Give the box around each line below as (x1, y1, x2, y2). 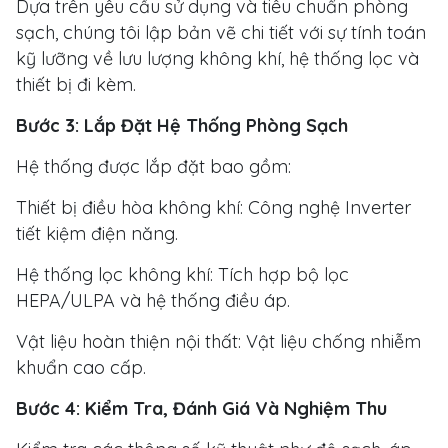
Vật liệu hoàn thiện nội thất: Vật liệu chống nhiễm (16, 329, 421, 353)
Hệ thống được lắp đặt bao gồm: (16, 154, 291, 178)
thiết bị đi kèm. (16, 72, 136, 96)
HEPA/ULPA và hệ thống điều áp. (16, 288, 290, 312)
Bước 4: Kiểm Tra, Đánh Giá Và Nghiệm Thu (16, 396, 387, 420)
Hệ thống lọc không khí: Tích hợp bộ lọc (16, 262, 349, 286)
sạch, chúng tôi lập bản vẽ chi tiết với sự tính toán (16, 20, 426, 44)
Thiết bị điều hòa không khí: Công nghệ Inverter (16, 195, 411, 219)
